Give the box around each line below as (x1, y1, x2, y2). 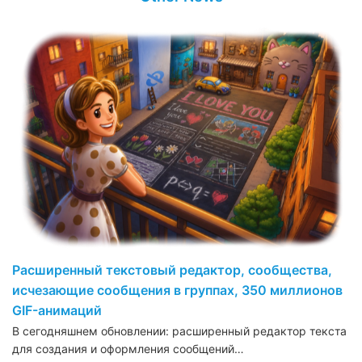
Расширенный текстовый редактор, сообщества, (12, 262, 332, 279)
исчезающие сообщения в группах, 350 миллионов (12, 282, 343, 299)
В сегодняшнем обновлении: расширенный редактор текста (12, 324, 347, 339)
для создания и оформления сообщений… (12, 342, 244, 356)
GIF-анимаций (12, 302, 102, 319)
